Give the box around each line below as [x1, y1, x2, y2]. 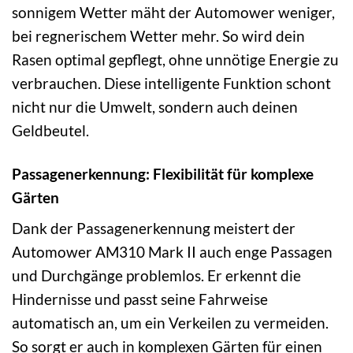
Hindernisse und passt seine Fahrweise [12, 290, 268, 309]
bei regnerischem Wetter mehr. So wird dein [12, 26, 305, 45]
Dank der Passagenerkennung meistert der [12, 219, 295, 238]
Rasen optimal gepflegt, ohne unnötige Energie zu [12, 50, 339, 69]
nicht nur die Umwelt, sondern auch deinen [12, 97, 298, 116]
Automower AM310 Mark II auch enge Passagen [12, 243, 333, 262]
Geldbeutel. [12, 121, 89, 139]
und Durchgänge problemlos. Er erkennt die [12, 266, 301, 285]
